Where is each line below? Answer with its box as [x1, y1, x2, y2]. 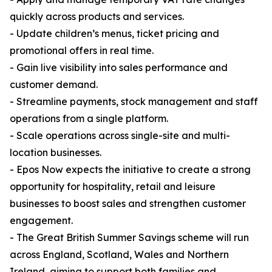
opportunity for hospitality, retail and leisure [10, 180, 216, 193]
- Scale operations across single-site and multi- [10, 129, 230, 142]
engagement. [10, 214, 73, 227]
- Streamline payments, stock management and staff [10, 95, 258, 108]
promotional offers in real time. [10, 44, 154, 57]
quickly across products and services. [10, 10, 184, 23]
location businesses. [10, 146, 101, 159]
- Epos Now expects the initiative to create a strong [10, 163, 251, 176]
